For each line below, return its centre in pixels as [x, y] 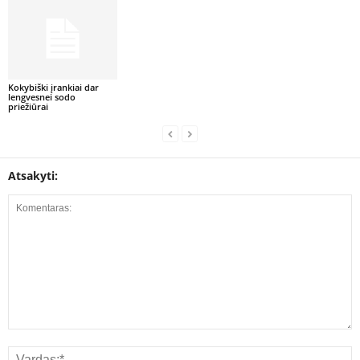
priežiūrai [28, 106]
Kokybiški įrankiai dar [53, 87]
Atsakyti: [33, 175]
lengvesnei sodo [42, 96]
